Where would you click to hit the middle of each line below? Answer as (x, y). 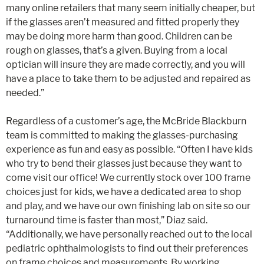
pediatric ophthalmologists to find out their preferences (127, 248)
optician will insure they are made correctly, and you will (126, 65)
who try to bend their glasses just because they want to (124, 164)
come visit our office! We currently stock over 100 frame (128, 178)
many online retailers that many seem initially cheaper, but (131, 8)
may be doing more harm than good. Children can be (119, 36)
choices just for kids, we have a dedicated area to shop (124, 192)
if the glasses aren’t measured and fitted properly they (123, 22)
